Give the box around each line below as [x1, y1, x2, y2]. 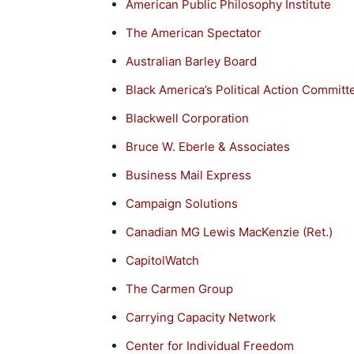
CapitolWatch [126, 252, 199, 268]
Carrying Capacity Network [126, 309, 276, 325]
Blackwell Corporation [126, 110, 249, 126]
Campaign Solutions [126, 195, 238, 211]
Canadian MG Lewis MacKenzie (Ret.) [126, 224, 333, 239]
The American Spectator [126, 24, 262, 40]
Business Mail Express [126, 167, 251, 183]
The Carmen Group [126, 281, 233, 296]
